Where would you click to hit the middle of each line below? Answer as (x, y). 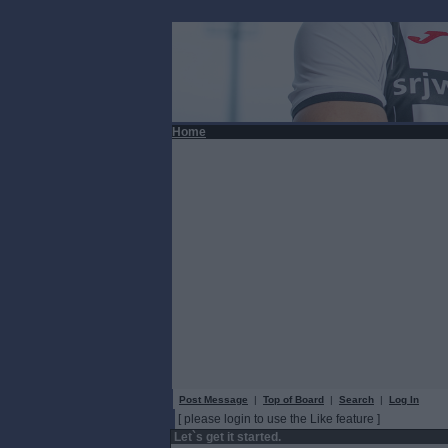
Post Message (213, 399)
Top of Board (293, 399)
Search (356, 399)
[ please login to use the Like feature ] (278, 419)
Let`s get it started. (226, 437)
